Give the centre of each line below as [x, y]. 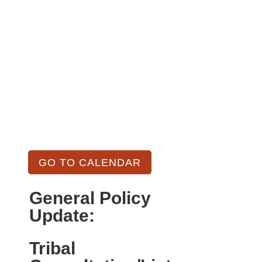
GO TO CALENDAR [89, 162]
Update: [62, 216]
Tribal [52, 249]
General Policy [90, 198]
